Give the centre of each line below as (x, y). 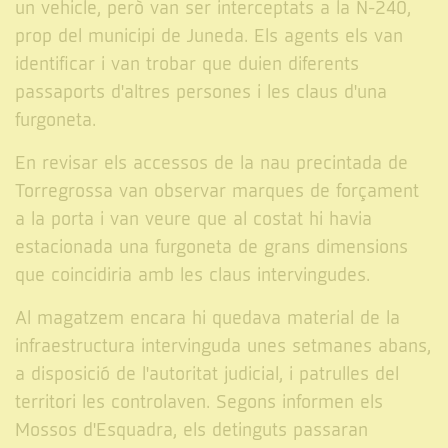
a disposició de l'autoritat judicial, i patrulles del (207, 374)
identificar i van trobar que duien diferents (187, 64)
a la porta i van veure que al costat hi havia (193, 219)
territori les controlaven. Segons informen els (199, 402)
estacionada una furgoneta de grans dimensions (211, 247)
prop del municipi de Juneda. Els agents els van (209, 36)
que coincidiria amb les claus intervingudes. (192, 275)
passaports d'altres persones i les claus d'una (201, 92)
